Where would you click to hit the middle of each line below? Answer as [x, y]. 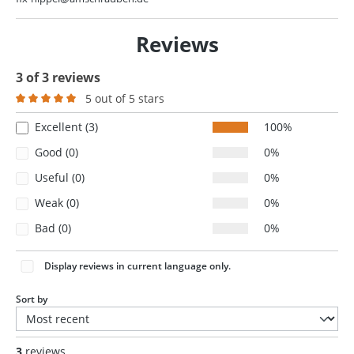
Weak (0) [57, 203]
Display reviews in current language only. [137, 266]
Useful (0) [60, 178]
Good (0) [56, 153]
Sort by [32, 299]
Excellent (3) [66, 127]
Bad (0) [53, 228]
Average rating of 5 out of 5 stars [102, 115]
